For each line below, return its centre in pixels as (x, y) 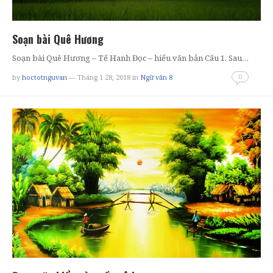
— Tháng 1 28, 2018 (99, 77)
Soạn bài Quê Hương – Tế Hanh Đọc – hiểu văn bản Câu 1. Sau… (130, 58)
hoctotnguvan (44, 77)
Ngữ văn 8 (156, 77)
